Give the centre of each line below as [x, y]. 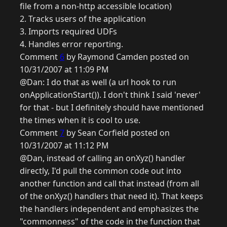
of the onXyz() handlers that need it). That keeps [111, 196]
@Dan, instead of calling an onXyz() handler [103, 158]
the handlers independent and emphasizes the [109, 209]
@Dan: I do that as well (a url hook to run [98, 82]
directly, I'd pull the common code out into [101, 171]
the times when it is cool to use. [80, 120]
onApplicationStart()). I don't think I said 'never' [110, 95]
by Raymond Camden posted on [127, 57]
